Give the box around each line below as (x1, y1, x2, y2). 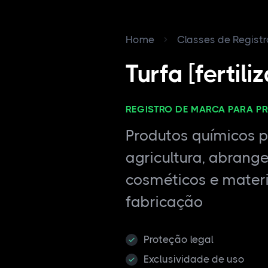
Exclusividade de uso (143, 253, 245, 265)
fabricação (125, 193, 203, 211)
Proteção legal (143, 233, 214, 245)
